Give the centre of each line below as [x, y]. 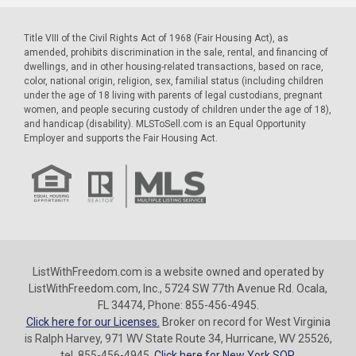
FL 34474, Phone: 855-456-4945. [178, 306]
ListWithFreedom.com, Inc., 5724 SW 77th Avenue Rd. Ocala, [178, 289]
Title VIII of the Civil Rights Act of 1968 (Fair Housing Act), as [156, 38]
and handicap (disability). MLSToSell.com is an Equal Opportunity [165, 124]
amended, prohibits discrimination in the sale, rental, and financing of [176, 52]
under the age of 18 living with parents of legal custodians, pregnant [173, 95]
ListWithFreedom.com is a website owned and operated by [178, 272]
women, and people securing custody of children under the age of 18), [178, 109]
